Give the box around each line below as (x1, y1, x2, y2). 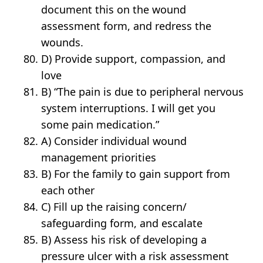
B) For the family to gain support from (41, 167, 231, 181)
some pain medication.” (41, 117, 160, 132)
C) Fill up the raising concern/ (41, 200, 187, 214)
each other (41, 183, 95, 198)
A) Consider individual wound (41, 134, 187, 149)
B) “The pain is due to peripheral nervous (41, 85, 244, 99)
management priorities (41, 150, 157, 165)
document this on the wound (41, 2, 187, 17)
